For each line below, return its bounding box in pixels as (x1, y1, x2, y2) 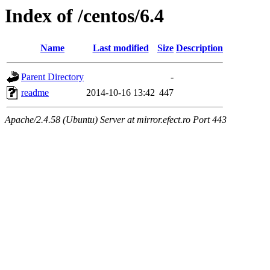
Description (176, 43, 223, 54)
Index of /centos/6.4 (5, 5, 164, 27)
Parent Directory (21, 72, 84, 83)
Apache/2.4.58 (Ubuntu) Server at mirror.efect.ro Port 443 (5, 115, 227, 125)
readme (21, 87, 49, 98)
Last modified (92, 43, 149, 54)
